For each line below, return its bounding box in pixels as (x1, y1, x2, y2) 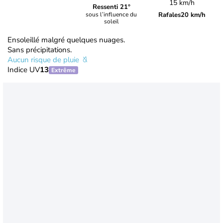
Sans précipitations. (7, 44, 72, 55)
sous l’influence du (86, 10, 137, 19)
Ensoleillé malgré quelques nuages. (7, 34, 125, 45)
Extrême (51, 66, 76, 74)
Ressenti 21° (92, 2, 130, 12)
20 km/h (181, 10, 206, 19)
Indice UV (7, 64, 40, 75)
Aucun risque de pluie (7, 54, 81, 65)
